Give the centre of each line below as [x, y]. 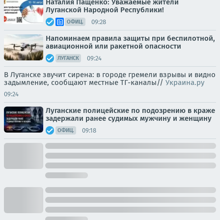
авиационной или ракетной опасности [113, 46]
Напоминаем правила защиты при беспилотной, [130, 38]
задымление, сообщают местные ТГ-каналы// [85, 82]
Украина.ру [185, 82]
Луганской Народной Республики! [105, 10]
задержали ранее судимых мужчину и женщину [129, 118]
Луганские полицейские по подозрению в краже [130, 110]
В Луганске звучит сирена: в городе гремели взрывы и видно [110, 75]
